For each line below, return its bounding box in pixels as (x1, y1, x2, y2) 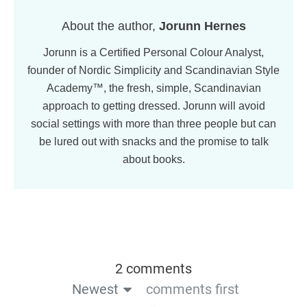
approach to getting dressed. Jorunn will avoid (42, 99, 265, 112)
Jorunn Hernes (158, 19, 246, 33)
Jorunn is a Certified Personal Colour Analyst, (43, 46, 264, 58)
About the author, (61, 19, 159, 33)
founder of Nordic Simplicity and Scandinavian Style (27, 64, 280, 76)
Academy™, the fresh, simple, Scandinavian (46, 82, 261, 94)
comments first (145, 280, 239, 297)
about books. (122, 153, 185, 165)
